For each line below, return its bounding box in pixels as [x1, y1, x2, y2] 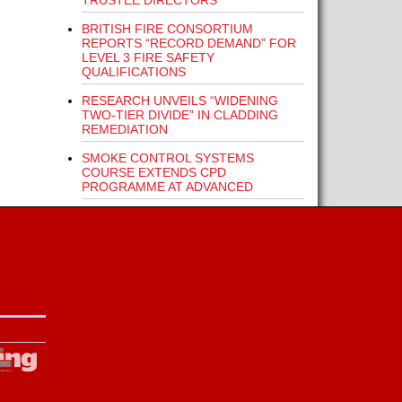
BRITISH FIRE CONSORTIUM [81, 22, 253, 36]
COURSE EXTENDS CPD [81, 165, 226, 179]
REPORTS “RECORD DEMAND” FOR [81, 36, 296, 50]
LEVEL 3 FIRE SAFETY [81, 50, 214, 65]
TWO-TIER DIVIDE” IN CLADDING [81, 108, 278, 122]
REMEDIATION [81, 122, 168, 136]
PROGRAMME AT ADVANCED [81, 179, 253, 194]
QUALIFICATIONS [81, 65, 186, 79]
